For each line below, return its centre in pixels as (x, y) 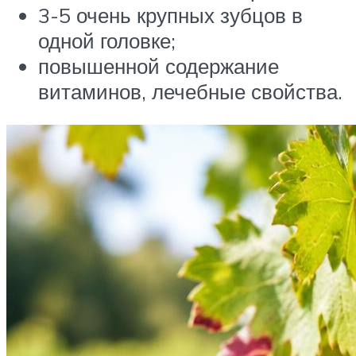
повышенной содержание (159, 66)
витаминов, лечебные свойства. (190, 92)
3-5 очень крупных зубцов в (170, 15)
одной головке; (107, 41)
